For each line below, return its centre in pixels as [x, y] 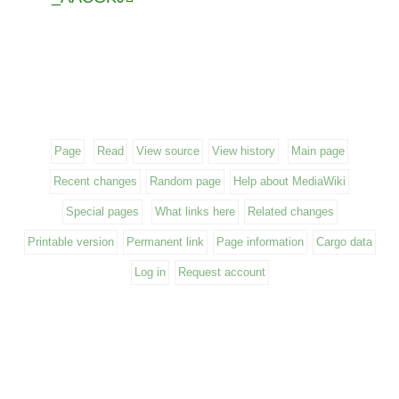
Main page [318, 151]
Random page [185, 181]
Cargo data [344, 242]
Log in [150, 272]
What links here [195, 212]
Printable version [70, 242]
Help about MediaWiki [289, 181]
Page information [260, 242]
